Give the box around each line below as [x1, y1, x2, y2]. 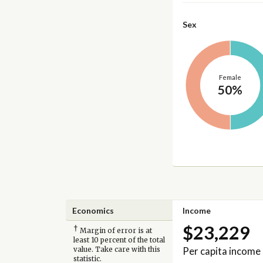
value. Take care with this [73, 245, 160, 254]
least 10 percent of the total [73, 236, 165, 245]
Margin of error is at [77, 227, 152, 235]
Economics [72, 205, 114, 215]
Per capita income [182, 245, 261, 258]
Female [218, 73, 241, 81]
